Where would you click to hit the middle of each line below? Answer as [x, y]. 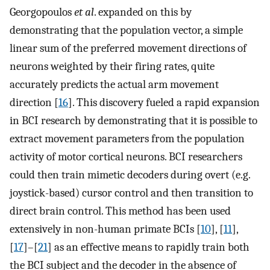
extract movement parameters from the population [127, 138]
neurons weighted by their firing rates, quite [112, 66]
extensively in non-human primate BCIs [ [105, 229]
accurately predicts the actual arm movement [114, 84]
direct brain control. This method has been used [120, 211]
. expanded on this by [143, 12]
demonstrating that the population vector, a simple [126, 30]
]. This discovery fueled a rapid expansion [164, 102]
